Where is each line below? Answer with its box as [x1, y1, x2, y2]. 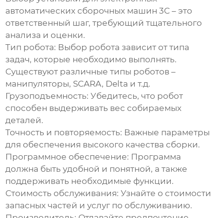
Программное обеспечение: [5, 152, 129, 162]
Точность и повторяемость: [5, 127, 123, 138]
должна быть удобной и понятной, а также [5, 164, 188, 174]
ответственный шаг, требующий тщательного [5, 18, 202, 28]
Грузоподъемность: [5, 91, 89, 101]
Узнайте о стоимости [119, 188, 212, 199]
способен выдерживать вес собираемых [5, 103, 182, 113]
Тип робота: [5, 42, 56, 53]
